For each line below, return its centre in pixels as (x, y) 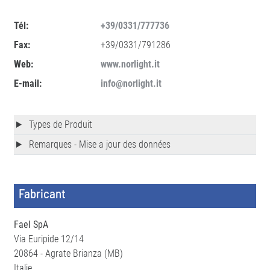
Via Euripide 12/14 (49, 239)
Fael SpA (31, 224)
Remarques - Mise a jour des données (98, 144)
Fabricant (42, 193)
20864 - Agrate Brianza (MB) (68, 253)
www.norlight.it (130, 64)
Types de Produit (59, 124)
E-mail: (28, 83)
